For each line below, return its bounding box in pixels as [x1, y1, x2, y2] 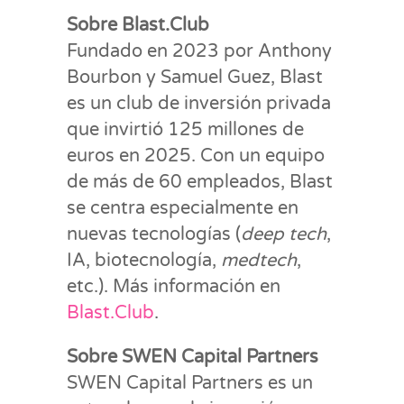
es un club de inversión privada [67, 92, 331, 115]
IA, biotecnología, [67, 249, 221, 271]
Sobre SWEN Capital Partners [67, 345, 318, 368]
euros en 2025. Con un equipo [67, 144, 325, 167]
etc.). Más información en [67, 275, 280, 298]
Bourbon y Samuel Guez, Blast [67, 66, 323, 88]
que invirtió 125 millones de [67, 118, 304, 141]
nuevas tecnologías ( [67, 223, 241, 245]
